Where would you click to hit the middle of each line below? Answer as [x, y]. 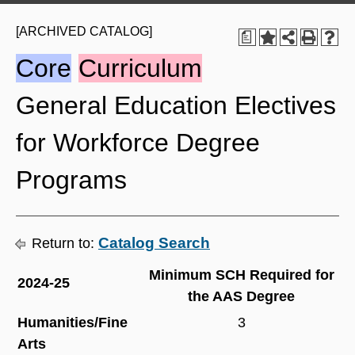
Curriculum [140, 68]
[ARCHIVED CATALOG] [84, 31]
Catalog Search [154, 243]
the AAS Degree [241, 296]
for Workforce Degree [138, 143]
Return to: [63, 243]
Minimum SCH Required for [241, 275]
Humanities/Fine [73, 323]
